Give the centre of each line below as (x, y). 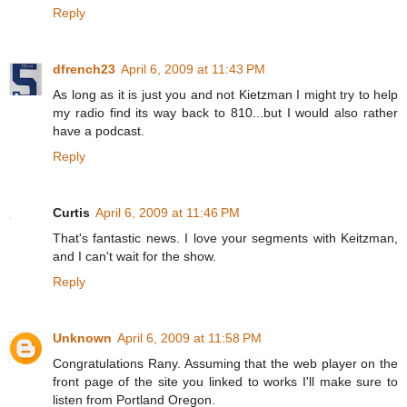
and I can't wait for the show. (134, 257)
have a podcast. (99, 131)
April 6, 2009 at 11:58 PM (189, 338)
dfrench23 (84, 69)
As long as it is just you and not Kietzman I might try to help (225, 95)
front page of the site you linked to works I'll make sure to (225, 382)
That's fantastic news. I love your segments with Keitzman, (225, 238)
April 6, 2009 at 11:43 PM (193, 69)
